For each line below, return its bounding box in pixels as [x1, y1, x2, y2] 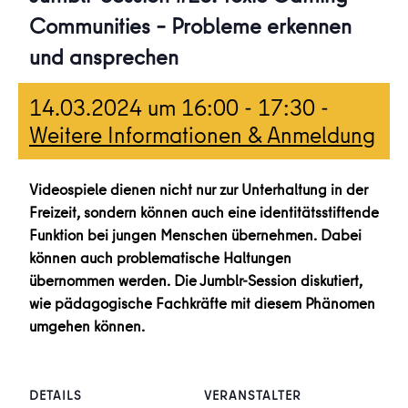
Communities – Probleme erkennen [29, 10, 352, 41]
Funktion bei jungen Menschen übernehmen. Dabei [29, 224, 362, 245]
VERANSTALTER [204, 386, 301, 404]
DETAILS [29, 386, 82, 404]
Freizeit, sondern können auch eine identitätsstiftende [29, 201, 379, 222]
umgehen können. [29, 315, 145, 336]
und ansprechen [29, 41, 178, 72]
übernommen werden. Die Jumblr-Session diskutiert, [29, 270, 362, 291]
